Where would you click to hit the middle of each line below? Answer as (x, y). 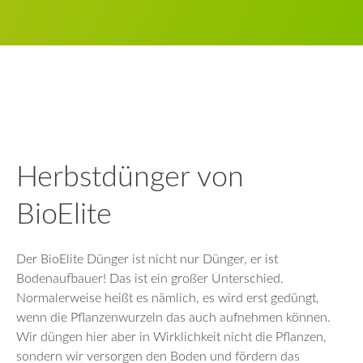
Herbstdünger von (130, 177)
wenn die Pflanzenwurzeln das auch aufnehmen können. (173, 317)
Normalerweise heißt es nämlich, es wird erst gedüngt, (168, 298)
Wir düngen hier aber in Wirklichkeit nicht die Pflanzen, (171, 337)
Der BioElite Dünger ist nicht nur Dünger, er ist (147, 259)
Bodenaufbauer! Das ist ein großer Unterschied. (150, 278)
